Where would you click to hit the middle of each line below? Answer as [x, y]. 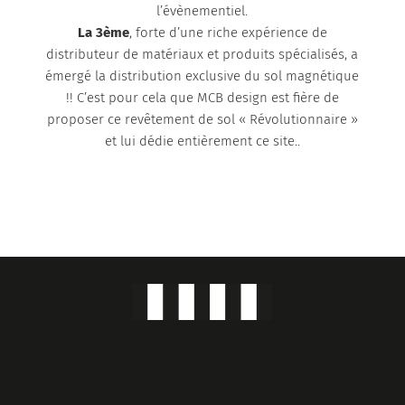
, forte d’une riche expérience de [228, 33]
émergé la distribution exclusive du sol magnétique [202, 76]
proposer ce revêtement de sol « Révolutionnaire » [202, 120]
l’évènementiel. [202, 11]
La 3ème [103, 33]
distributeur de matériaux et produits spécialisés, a [202, 55]
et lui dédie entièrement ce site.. [202, 141]
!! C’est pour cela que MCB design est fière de [202, 98]
